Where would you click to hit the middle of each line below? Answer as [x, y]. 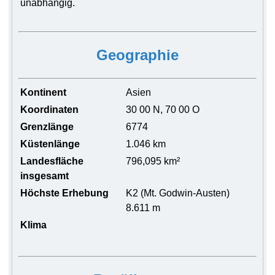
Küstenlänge [50, 144]
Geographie [137, 55]
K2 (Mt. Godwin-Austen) [178, 193]
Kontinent [44, 92]
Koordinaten [50, 110]
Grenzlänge [47, 127]
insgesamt [45, 176]
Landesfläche [52, 161]
